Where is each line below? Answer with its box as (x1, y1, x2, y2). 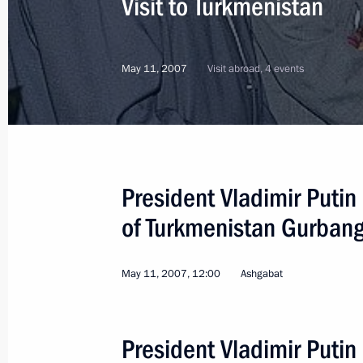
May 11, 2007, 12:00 (122, 267, 220, 281)
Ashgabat (241, 267, 283, 281)
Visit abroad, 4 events (207, 62, 304, 76)
